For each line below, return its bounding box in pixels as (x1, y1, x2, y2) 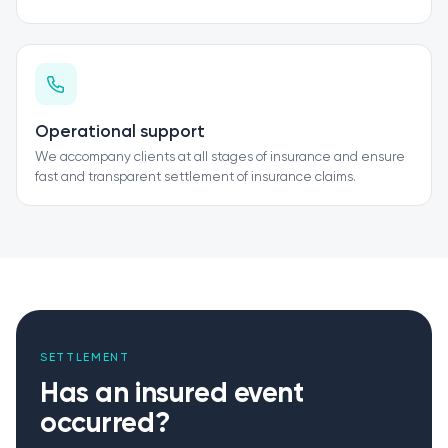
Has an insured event (40, 376, 304, 409)
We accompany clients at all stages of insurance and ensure (35, 149, 405, 164)
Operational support (35, 121, 205, 141)
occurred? (40, 406, 170, 439)
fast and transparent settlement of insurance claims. (35, 169, 356, 184)
